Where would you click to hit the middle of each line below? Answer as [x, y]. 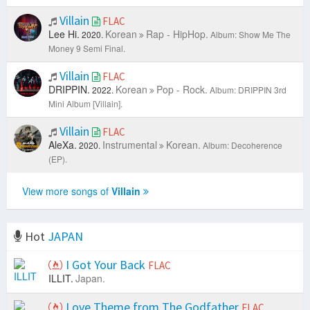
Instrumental [130, 145]
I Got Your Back [106, 265]
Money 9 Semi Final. [87, 48]
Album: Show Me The [250, 35]
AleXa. [63, 145]
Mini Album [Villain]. [85, 104]
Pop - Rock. [182, 90]
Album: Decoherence [243, 145]
